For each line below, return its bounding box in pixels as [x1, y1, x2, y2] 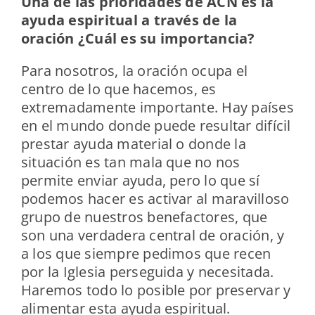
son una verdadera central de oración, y [20, 226, 285, 245]
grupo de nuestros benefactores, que [20, 207, 268, 227]
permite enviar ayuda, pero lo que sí [20, 171, 260, 191]
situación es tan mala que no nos [20, 153, 240, 172]
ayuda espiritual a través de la [20, 11, 238, 30]
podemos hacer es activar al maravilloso [20, 189, 290, 209]
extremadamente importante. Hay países [20, 98, 294, 117]
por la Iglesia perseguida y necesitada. [20, 262, 274, 282]
